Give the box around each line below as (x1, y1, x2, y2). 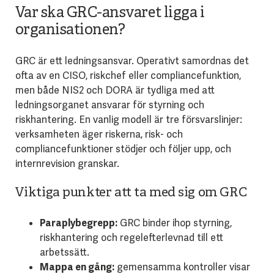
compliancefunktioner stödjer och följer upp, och (15, 143, 231, 156)
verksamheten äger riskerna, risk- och (15, 128, 183, 141)
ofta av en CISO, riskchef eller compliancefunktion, (15, 69, 241, 83)
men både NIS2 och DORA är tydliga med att (15, 84, 215, 97)
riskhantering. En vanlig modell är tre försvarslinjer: (15, 113, 242, 127)
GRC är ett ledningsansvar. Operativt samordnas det (15, 54, 249, 68)
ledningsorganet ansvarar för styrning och (15, 98, 204, 112)
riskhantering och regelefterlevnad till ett (39, 231, 223, 245)
